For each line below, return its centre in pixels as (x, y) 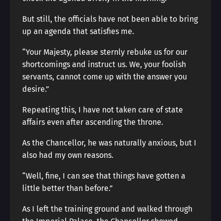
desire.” (36, 89)
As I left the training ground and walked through (107, 209)
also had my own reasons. (68, 155)
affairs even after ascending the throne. (93, 122)
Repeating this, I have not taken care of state (103, 110)
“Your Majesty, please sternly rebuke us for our (105, 52)
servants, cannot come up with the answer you (105, 77)
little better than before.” (68, 188)
